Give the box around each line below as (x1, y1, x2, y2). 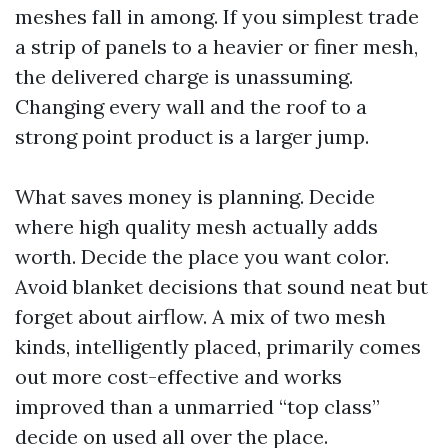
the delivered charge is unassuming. (15, 64, 353, 89)
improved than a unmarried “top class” (15, 394, 380, 419)
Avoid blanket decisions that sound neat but (15, 274, 428, 299)
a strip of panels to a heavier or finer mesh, (15, 34, 418, 59)
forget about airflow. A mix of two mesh (15, 304, 386, 329)
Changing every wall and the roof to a (15, 94, 367, 119)
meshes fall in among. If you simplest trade (15, 4, 419, 29)
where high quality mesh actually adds (15, 214, 378, 239)
